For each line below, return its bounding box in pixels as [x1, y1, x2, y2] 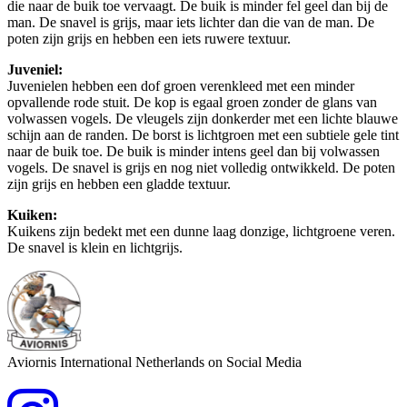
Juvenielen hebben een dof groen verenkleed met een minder [7, 77, 354, 94]
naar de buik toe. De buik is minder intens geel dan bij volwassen [7, 143, 380, 159]
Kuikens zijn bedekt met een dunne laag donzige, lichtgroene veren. [7, 223, 395, 239]
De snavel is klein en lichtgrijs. [7, 239, 183, 255]
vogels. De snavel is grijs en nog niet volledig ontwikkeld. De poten [7, 159, 395, 175]
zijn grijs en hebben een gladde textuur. [7, 175, 231, 192]
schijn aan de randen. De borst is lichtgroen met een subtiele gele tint [7, 126, 399, 143]
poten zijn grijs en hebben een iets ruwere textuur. [7, 30, 291, 46]
